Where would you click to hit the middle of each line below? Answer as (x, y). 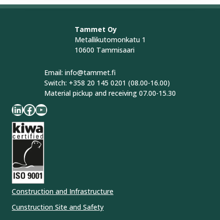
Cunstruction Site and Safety (58, 207)
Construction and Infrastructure (63, 192)
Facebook (26, 109)
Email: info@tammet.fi (80, 72)
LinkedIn (15, 109)
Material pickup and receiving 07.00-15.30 (110, 93)
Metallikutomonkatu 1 (110, 40)
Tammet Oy (96, 29)
